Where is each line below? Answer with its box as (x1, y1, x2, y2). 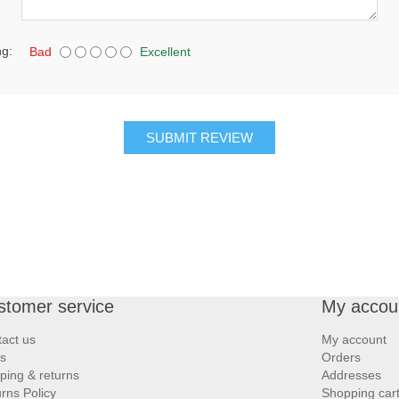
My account (322, 332, 387, 347)
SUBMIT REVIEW (146, 130, 253, 146)
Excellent (140, 44, 191, 59)
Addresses (322, 368, 381, 383)
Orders (322, 350, 361, 365)
